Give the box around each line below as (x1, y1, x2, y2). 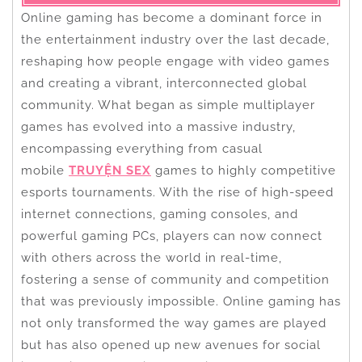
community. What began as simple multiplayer (21, 97, 315, 112)
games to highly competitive (151, 162, 336, 178)
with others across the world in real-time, (21, 250, 282, 265)
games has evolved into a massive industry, (21, 119, 296, 134)
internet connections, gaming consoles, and (21, 206, 298, 221)
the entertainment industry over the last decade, (21, 32, 330, 47)
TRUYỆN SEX (69, 162, 151, 178)
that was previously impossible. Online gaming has (21, 293, 341, 309)
